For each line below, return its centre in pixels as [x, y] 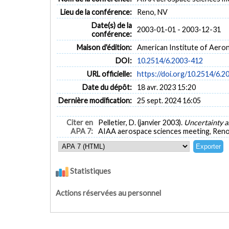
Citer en [80, 123]
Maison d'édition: [105, 47]
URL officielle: [110, 74]
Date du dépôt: [107, 87]
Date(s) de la [112, 25]
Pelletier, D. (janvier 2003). [141, 123]
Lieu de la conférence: [96, 12]
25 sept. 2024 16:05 [169, 100]
